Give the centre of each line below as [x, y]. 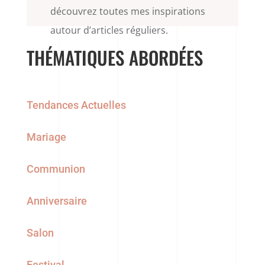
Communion [56, 169]
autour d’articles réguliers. [109, 30]
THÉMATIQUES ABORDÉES [114, 57]
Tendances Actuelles [76, 105]
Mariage [46, 137]
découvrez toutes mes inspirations [127, 12]
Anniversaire [56, 201]
